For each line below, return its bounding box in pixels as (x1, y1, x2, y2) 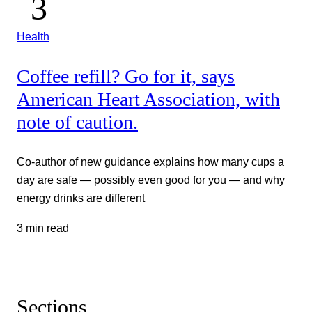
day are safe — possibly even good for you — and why (17, 173, 285, 187)
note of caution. (17, 111, 138, 133)
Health (17, 30, 49, 43)
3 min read (17, 221, 69, 234)
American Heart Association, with (17, 88, 280, 110)
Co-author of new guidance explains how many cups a (17, 155, 284, 169)
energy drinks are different (17, 192, 145, 205)
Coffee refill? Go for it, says (17, 65, 235, 87)
